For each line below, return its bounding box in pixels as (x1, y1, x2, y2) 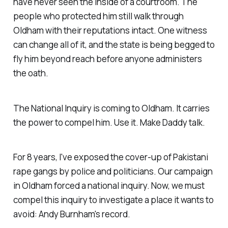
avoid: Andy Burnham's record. (13, 208, 130, 220)
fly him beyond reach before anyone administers (13, 52, 202, 65)
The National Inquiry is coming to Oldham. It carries (13, 102, 210, 114)
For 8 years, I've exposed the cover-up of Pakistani (13, 151, 208, 163)
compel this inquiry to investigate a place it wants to (13, 194, 214, 206)
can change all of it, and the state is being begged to (13, 38, 215, 50)
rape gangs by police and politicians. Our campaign (13, 165, 213, 178)
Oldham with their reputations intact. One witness (13, 24, 207, 36)
